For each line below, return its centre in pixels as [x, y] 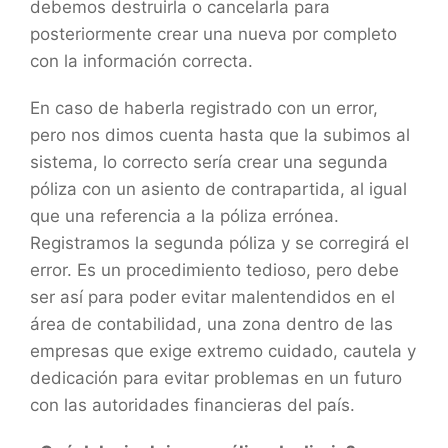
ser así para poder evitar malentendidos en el [212, 296]
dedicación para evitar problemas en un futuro [216, 377]
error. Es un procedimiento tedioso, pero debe [214, 269]
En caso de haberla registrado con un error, [204, 107]
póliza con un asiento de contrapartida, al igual [218, 188]
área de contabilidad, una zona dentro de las [211, 323]
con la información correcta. [144, 60]
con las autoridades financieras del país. [195, 404]
